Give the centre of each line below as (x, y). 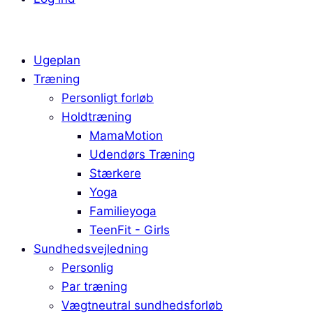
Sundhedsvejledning (91, 249)
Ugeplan (57, 60)
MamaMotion (126, 136)
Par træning (94, 286)
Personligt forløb (108, 98)
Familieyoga (123, 211)
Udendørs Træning (142, 154)
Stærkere (115, 173)
